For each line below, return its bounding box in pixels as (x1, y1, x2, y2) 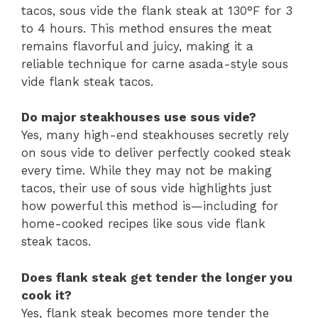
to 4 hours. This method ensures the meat (21, 21, 272, 35)
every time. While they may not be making (21, 163, 272, 178)
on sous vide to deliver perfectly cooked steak (21, 146, 291, 160)
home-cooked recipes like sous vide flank (21, 216, 265, 231)
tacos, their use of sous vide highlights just (21, 181, 272, 196)
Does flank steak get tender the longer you (21, 270, 292, 285)
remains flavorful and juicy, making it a (21, 38, 253, 53)
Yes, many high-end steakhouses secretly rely (21, 128, 289, 143)
